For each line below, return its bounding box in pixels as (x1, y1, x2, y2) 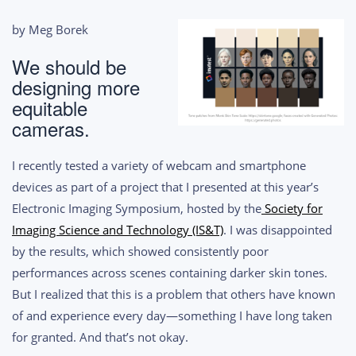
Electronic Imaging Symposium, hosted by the (12, 199, 261, 216)
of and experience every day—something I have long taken (12, 307, 332, 323)
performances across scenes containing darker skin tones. (12, 264, 327, 281)
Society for (265, 199, 323, 216)
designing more (12, 72, 140, 101)
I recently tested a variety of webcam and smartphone (12, 157, 306, 173)
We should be (12, 52, 126, 80)
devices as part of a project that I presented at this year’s (12, 178, 319, 195)
